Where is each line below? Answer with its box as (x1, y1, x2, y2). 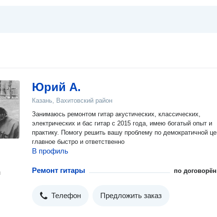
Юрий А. (32, 80, 81, 93)
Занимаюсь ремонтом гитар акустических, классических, (32, 110, 201, 118)
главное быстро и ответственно (32, 138, 124, 145)
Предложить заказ (100, 191, 162, 200)
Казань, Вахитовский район (32, 97, 112, 104)
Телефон (51, 191, 81, 200)
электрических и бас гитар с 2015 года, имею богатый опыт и (32, 120, 77, 127)
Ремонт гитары (32, 166, 85, 174)
